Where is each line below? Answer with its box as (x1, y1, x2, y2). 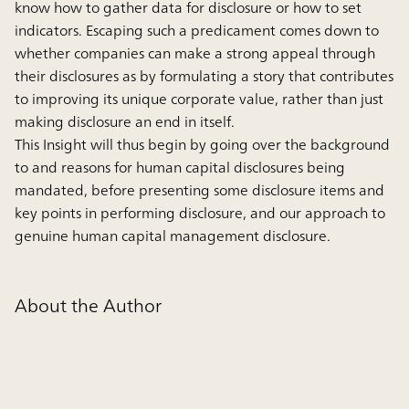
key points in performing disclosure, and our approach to (15, 199, 385, 225)
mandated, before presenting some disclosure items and (15, 176, 384, 203)
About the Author (15, 288, 162, 321)
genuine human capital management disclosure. (15, 222, 330, 248)
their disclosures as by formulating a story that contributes (15, 62, 393, 89)
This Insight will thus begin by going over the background (15, 131, 390, 157)
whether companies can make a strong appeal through (15, 39, 375, 66)
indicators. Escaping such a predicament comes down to (15, 16, 379, 43)
